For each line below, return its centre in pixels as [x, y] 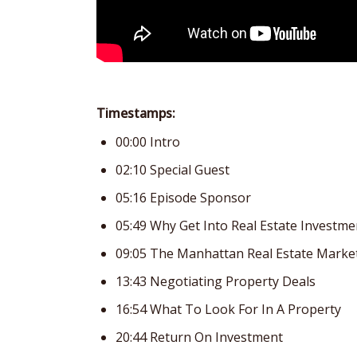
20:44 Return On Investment [199, 337]
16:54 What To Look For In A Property [228, 309]
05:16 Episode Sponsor [183, 197]
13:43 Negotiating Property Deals [216, 281]
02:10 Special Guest [173, 169]
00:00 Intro [148, 141]
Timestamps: [136, 113]
